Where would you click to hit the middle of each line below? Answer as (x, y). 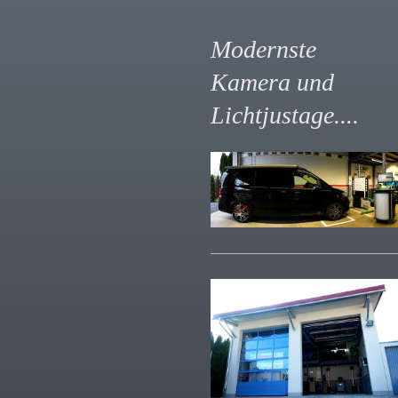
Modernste (263, 49)
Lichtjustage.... (285, 115)
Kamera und (272, 82)
